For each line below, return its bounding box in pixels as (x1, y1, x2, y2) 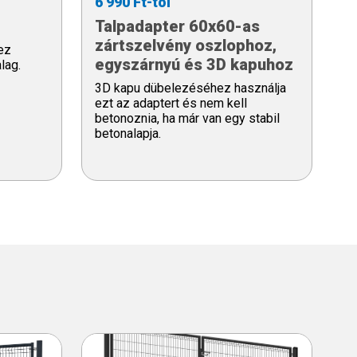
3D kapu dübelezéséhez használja (95, 80, 286, 96)
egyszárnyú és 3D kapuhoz (95, 54, 293, 74)
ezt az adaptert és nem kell (95, 95, 247, 111)
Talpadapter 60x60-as (95, 16, 260, 36)
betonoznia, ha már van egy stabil (95, 110, 280, 126)
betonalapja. (95, 125, 161, 141)
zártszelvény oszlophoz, (95, 35, 277, 55)
